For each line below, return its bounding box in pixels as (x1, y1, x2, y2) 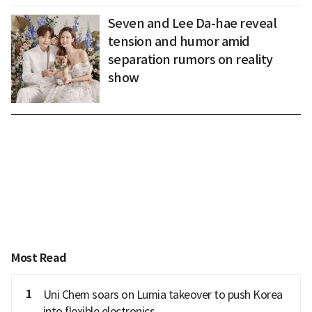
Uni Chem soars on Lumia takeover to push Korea (42, 288, 283, 302)
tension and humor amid (107, 33, 250, 50)
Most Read (11, 251, 67, 266)
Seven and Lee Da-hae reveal (107, 15, 277, 32)
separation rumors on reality (107, 52, 273, 68)
